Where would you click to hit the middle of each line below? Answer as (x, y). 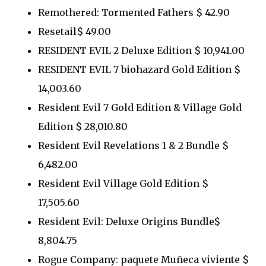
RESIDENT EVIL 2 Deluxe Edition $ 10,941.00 (141, 50)
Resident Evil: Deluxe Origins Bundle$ (129, 221)
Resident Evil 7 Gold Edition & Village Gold (140, 107)
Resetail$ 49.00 (75, 31)
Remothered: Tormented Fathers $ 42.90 (134, 12)
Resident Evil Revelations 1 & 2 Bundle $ (133, 145)
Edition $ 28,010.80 (86, 126)
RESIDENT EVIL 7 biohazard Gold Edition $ (139, 69)
